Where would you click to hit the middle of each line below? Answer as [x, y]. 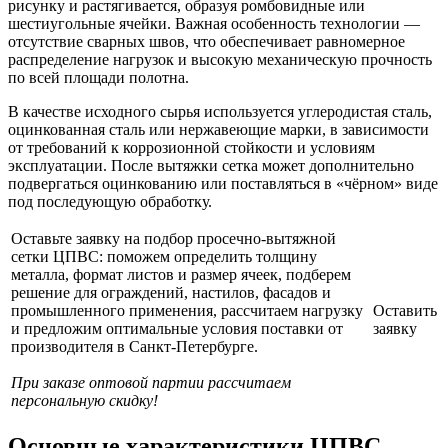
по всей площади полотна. [98, 77]
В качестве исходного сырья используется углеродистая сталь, [220, 111]
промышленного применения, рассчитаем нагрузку [187, 310]
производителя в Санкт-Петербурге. [134, 346]
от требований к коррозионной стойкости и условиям [191, 147]
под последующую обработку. [110, 201]
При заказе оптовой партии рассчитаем [151, 382]
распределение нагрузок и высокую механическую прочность [220, 59]
